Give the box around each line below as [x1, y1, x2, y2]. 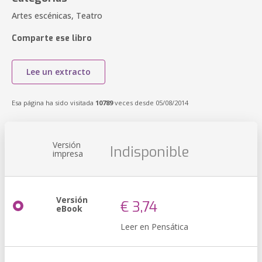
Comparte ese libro [12, 33, 92, 44]
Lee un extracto [26, 66, 91, 77]
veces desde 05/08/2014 [113, 98, 188, 107]
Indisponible [110, 143, 189, 161]
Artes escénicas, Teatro [12, 10, 102, 21]
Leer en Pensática [120, 221, 188, 232]
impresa [53, 148, 83, 159]
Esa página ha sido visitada [12, 98, 95, 107]
